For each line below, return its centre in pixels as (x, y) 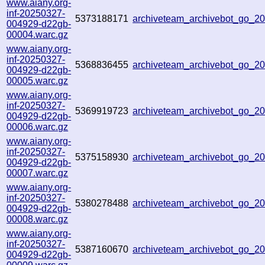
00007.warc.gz (38, 173)
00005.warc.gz (38, 80)
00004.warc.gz (38, 34)
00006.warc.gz (38, 127)
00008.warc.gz (38, 219)
